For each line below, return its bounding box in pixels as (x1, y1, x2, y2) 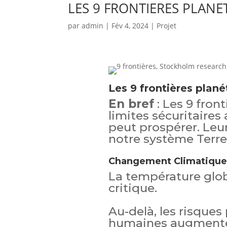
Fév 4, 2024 (111, 21, 149, 31)
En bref (108, 97, 154, 111)
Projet (157, 21, 177, 31)
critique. (108, 181, 157, 196)
